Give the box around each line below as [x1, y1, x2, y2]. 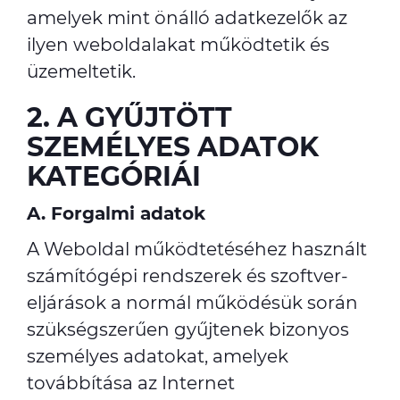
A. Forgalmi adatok [27, 203, 205, 224]
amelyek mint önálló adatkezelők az [27, 7, 347, 29]
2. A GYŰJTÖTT [27, 101, 232, 134]
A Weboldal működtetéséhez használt [27, 238, 367, 260]
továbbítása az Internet [27, 372, 235, 394]
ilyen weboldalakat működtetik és [27, 34, 329, 55]
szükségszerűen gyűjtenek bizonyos [27, 319, 349, 340]
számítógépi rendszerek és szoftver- [27, 265, 348, 287]
